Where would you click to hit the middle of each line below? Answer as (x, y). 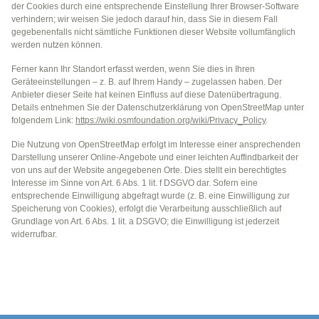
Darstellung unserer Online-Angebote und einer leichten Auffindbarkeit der (155, 157)
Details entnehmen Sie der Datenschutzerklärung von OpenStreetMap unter (158, 107)
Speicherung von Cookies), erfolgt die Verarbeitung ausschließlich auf (146, 208)
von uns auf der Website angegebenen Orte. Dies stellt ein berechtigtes (149, 170)
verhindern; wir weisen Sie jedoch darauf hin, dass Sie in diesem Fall (145, 19)
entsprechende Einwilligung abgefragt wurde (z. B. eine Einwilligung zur (151, 195)
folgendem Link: (43, 120)
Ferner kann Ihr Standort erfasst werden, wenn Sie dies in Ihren (133, 69)
